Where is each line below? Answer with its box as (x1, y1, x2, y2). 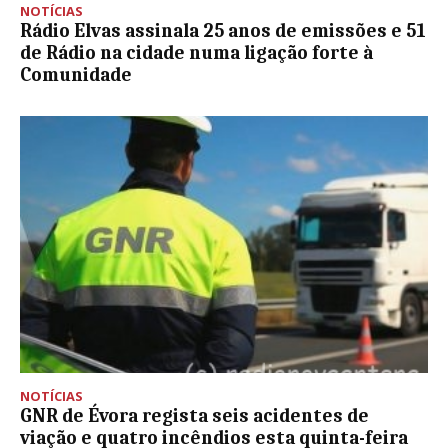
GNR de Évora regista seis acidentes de (20, 404, 369, 427)
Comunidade (20, 63, 132, 86)
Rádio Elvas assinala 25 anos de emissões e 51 (20, 19, 426, 42)
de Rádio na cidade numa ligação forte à (20, 41, 373, 64)
